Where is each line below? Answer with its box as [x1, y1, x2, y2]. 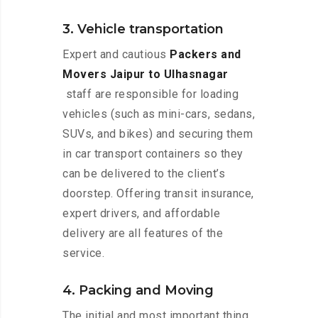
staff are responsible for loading [62, 87, 238, 102]
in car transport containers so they [62, 147, 243, 161]
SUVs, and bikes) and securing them [62, 127, 253, 141]
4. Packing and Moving [62, 283, 214, 299]
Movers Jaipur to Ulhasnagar [62, 67, 229, 82]
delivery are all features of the [62, 226, 223, 241]
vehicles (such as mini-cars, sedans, [62, 107, 255, 121]
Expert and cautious [62, 48, 170, 62]
